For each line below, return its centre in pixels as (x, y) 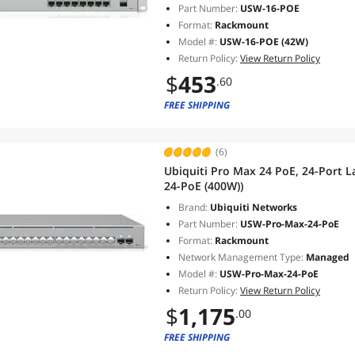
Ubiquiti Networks (252, 207)
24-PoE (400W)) (204, 186)
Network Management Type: (241, 257)
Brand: (193, 207)
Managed (326, 257)
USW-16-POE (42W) (264, 42)
